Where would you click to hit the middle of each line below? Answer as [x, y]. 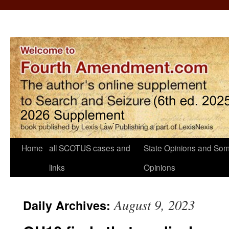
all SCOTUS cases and [90, 148]
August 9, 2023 [154, 204]
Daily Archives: [68, 205]
